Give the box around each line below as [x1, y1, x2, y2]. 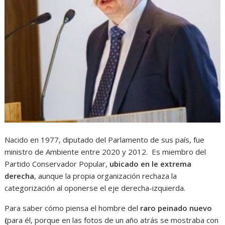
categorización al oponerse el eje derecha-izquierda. [5, 183, 186, 193]
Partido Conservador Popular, [5, 159, 110, 169]
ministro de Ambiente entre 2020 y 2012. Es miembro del [5, 147, 206, 157]
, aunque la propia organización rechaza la [34, 171, 177, 181]
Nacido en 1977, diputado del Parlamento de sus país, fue [5, 135, 205, 145]
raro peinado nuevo [140, 203, 212, 213]
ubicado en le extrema [109, 159, 192, 169]
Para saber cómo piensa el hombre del [5, 203, 141, 213]
